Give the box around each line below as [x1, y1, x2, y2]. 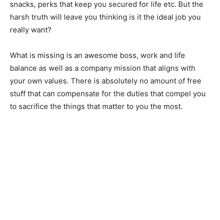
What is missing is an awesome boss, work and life [10, 51, 185, 60]
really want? [10, 25, 52, 34]
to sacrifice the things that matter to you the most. [10, 102, 183, 111]
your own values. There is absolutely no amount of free [10, 76, 201, 85]
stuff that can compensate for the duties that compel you [10, 89, 206, 98]
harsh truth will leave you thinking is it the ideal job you [10, 12, 201, 22]
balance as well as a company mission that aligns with [10, 63, 195, 73]
